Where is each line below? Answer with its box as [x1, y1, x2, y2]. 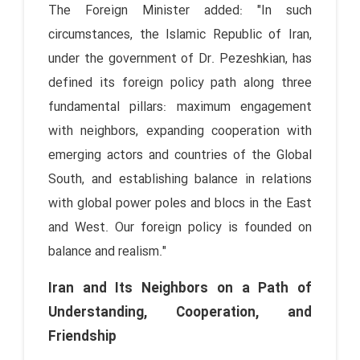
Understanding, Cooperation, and [48, 301, 312, 324]
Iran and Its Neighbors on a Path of [48, 277, 312, 300]
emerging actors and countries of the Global [48, 145, 312, 166]
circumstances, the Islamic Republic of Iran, [48, 24, 312, 45]
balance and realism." [48, 241, 166, 262]
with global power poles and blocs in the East [48, 193, 312, 214]
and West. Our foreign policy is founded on [48, 217, 312, 238]
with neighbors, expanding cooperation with [48, 121, 312, 141]
